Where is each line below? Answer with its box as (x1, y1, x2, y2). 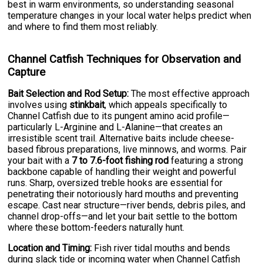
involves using (8, 99, 70, 111)
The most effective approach (129, 88, 250, 100)
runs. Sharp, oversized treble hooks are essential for (8, 177, 223, 189)
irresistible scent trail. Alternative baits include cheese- (8, 133, 235, 144)
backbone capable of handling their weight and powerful (8, 166, 237, 178)
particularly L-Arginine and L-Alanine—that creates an (8, 122, 223, 133)
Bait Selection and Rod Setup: (8, 88, 129, 100)
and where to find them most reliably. (8, 21, 159, 33)
